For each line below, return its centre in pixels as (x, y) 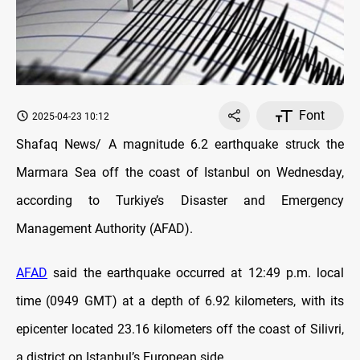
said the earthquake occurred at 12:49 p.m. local (196, 273)
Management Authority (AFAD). (104, 229)
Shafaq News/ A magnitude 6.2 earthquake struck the (180, 145)
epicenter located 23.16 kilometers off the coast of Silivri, (180, 329)
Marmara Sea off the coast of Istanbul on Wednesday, (180, 173)
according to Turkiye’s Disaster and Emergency (180, 201)
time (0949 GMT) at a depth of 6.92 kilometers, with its (180, 301)
